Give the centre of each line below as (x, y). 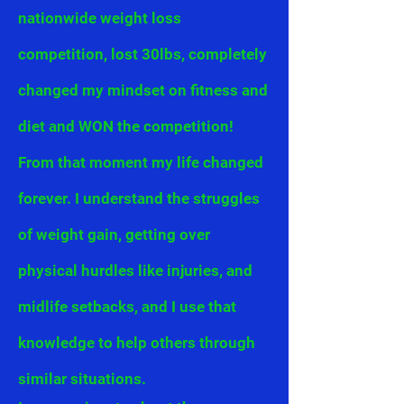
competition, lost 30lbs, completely (142, 54)
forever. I (49, 198)
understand (121, 198)
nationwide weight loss (100, 18)
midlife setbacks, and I (97, 306)
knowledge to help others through (137, 342)
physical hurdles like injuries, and (135, 270)
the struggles (211, 198)
